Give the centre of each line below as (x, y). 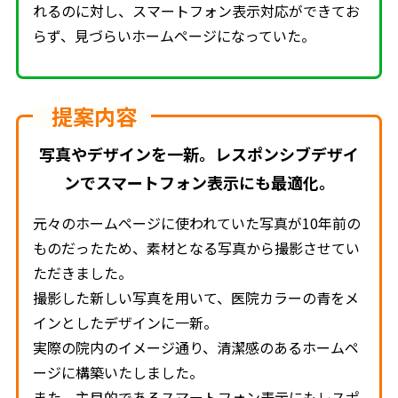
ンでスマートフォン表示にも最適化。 (199, 182)
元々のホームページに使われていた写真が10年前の (197, 223)
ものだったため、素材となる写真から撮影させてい (197, 247)
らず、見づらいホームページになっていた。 (175, 35)
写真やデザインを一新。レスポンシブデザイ (199, 153)
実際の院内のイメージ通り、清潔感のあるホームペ (196, 347)
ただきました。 (83, 272)
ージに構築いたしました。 (119, 372)
